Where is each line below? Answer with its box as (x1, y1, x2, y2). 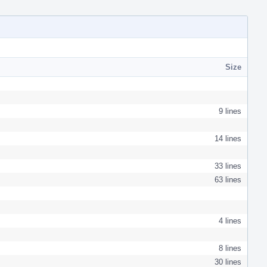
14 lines (215, 133, 241, 143)
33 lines (215, 161, 241, 170)
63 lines (215, 175, 241, 184)
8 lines (219, 243, 241, 253)
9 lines (219, 106, 241, 116)
